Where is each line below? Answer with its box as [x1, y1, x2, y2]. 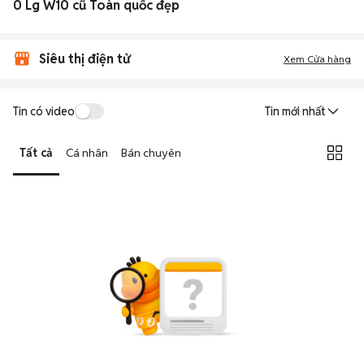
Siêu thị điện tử [39, 50, 130, 67]
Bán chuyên [121, 145, 181, 160]
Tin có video [13, 103, 75, 119]
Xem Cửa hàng [284, 53, 351, 65]
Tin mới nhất [265, 104, 325, 119]
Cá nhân [66, 145, 108, 160]
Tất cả [19, 145, 53, 160]
